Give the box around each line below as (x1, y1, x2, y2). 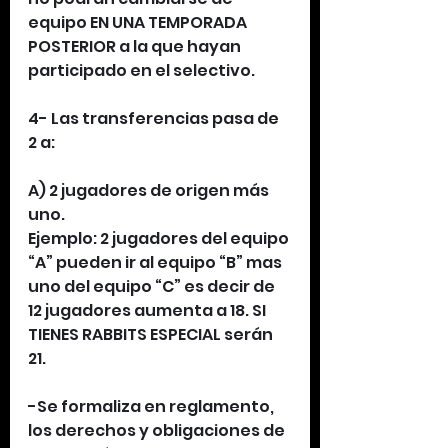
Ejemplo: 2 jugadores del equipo (28, 227, 292, 250)
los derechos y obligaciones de (28, 419, 288, 442)
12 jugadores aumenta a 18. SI (28, 299, 269, 322)
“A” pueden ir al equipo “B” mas (28, 251, 285, 274)
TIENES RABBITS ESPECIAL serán (28, 323, 276, 346)
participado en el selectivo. (28, 59, 255, 82)
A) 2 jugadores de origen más (28, 179, 272, 202)
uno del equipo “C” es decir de (28, 275, 278, 298)
